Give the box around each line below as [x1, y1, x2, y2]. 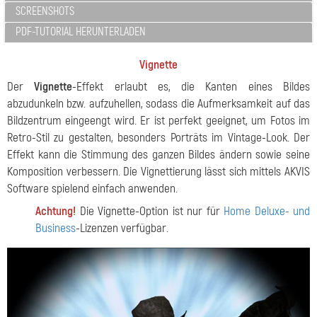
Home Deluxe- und [224, 204, 310, 219]
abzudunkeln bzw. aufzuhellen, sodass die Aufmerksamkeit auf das [7, 96, 310, 111]
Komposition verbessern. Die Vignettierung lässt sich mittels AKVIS [7, 164, 310, 179]
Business [35, 221, 76, 236]
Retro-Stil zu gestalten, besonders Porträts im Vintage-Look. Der [7, 130, 310, 145]
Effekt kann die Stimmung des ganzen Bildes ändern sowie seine [7, 147, 310, 162]
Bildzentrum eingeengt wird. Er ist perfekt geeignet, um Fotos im [7, 113, 310, 128]
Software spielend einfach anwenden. [7, 181, 178, 196]
